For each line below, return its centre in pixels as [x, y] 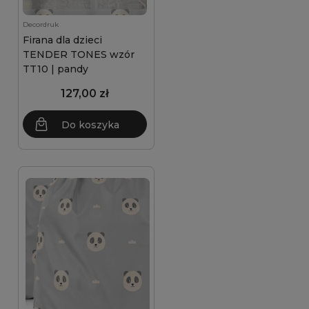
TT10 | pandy [56, 69]
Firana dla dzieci [62, 40]
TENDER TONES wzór [79, 54]
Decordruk [41, 24]
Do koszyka [90, 125]
